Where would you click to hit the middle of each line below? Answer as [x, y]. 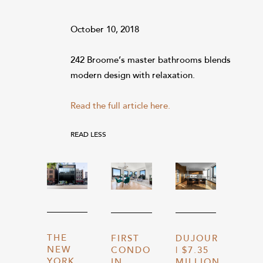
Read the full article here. [122, 107]
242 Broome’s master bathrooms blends [151, 61]
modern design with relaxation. [133, 76]
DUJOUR [197, 240]
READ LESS [88, 135]
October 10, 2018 [105, 30]
